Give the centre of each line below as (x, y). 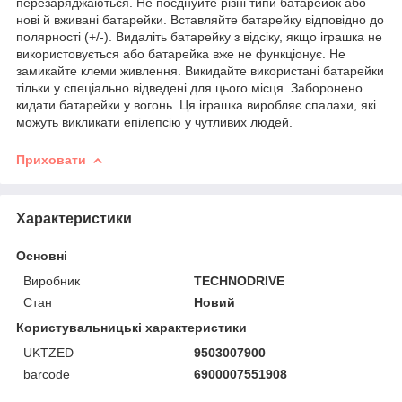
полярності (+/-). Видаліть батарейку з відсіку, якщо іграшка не (199, 36)
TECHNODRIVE (240, 280)
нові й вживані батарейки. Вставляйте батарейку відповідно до (200, 19)
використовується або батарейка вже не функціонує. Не (181, 53)
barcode (47, 374)
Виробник (52, 280)
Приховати (51, 159)
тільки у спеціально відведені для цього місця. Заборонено (189, 87)
